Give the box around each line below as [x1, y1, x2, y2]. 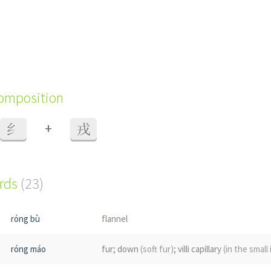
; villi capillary [174, 243, 223, 255]
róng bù [11, 213, 40, 224]
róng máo [11, 243, 46, 255]
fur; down [102, 243, 140, 255]
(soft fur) [140, 243, 174, 255]
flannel [102, 213, 128, 224]
